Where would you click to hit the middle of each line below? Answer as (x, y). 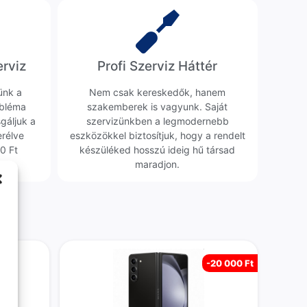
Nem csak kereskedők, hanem (158, 92)
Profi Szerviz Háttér (158, 66)
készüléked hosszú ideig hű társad (158, 149)
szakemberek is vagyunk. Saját (158, 106)
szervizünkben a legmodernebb (157, 121)
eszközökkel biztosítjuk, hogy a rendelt (157, 135)
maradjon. (158, 164)
